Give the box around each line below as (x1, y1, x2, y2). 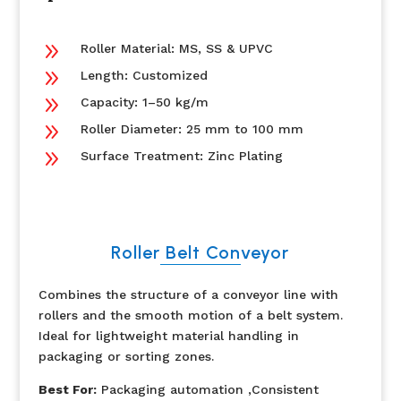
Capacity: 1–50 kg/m (80, 95, 209, 109)
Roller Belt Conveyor (111, 242, 290, 263)
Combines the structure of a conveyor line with (38, 287, 338, 302)
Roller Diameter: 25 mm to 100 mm (80, 122, 303, 136)
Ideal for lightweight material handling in (38, 328, 299, 343)
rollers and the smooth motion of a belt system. (38, 308, 343, 322)
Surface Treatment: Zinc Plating (80, 149, 283, 163)
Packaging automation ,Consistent (96, 382, 319, 397)
